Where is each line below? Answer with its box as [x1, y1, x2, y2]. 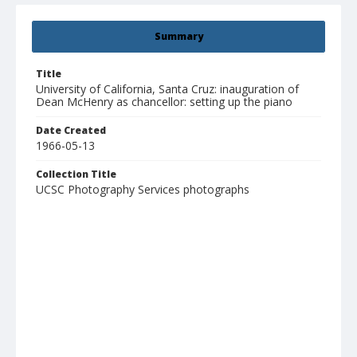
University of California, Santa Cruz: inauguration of [36, 81, 299, 97]
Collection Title [36, 167, 116, 182]
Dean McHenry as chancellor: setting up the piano [36, 94, 292, 110]
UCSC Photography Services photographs [36, 182, 249, 198]
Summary [154, 29, 203, 44]
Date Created [36, 124, 106, 138]
